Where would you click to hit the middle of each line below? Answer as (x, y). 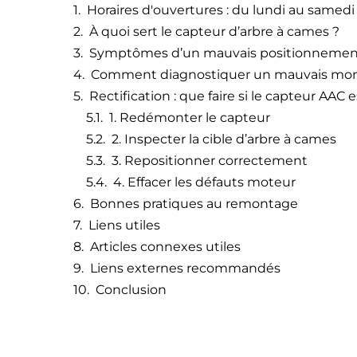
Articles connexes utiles (165, 247)
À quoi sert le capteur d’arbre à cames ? (214, 32)
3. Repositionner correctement (210, 161)
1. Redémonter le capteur (190, 118)
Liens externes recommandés (185, 269)
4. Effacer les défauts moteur (204, 182)
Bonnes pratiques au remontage (194, 204)
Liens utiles (124, 226)
